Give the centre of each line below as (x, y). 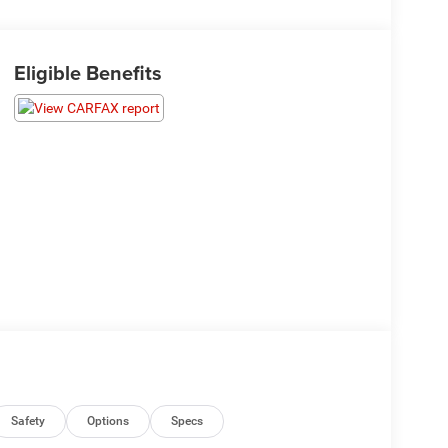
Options (108, 421)
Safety (28, 421)
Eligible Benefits (87, 73)
